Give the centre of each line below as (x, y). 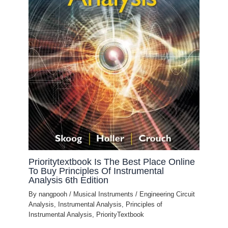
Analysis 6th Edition (69, 180)
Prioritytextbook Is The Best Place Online (112, 162)
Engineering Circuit (167, 194)
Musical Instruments (104, 194)
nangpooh (54, 194)
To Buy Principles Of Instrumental (96, 171)
